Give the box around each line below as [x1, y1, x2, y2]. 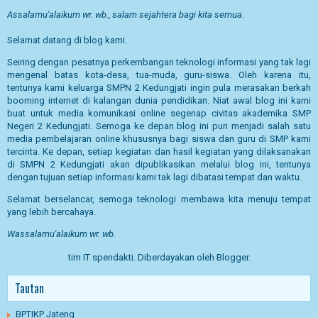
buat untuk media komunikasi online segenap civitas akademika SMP [7, 107, 311, 119]
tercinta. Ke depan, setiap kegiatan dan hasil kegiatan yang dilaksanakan [7, 146, 311, 157]
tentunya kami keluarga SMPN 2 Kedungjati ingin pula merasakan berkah [7, 82, 311, 93]
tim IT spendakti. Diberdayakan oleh [67, 251, 216, 263]
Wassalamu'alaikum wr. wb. [7, 228, 116, 239]
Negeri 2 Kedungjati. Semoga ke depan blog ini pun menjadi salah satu [7, 120, 311, 131]
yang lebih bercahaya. [7, 206, 96, 217]
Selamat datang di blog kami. [7, 34, 127, 45]
